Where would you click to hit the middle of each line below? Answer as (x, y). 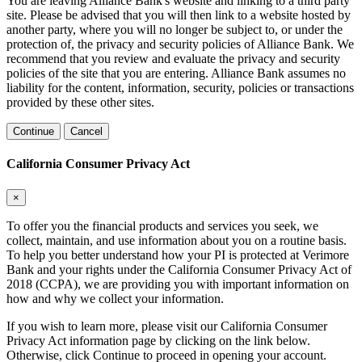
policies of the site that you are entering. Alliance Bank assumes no (176, 74)
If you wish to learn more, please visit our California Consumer (167, 326)
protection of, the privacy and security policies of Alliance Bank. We (180, 44)
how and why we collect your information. (115, 298)
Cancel (86, 132)
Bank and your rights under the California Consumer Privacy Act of (179, 269)
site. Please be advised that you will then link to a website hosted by (179, 15)
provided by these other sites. (80, 103)
